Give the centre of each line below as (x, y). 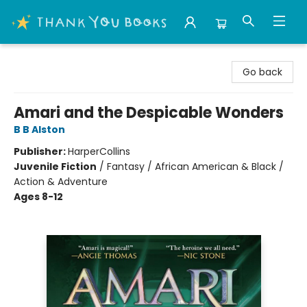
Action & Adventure (61, 182)
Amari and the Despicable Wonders (149, 113)
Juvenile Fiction (55, 167)
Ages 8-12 (38, 197)
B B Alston (39, 130)
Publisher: (41, 151)
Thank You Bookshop (60, 57)
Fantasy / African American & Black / (195, 167)
